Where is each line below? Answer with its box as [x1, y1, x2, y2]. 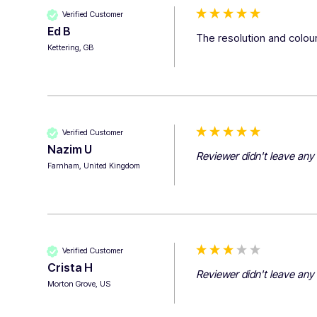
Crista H [47, 260, 93, 275]
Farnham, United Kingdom [47, 160, 141, 171]
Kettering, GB [47, 42, 94, 52]
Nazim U [47, 142, 93, 156]
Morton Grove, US [47, 278, 111, 289]
